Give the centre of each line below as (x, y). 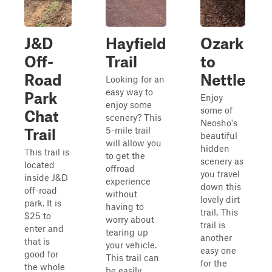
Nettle (223, 80)
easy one (218, 250)
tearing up (127, 232)
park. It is (43, 203)
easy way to (129, 92)
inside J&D (46, 177)
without (121, 194)
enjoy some (129, 104)
